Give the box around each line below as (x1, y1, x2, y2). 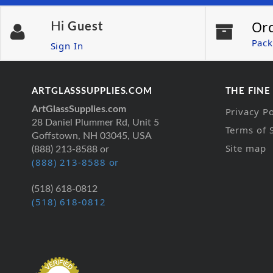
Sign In (50, 39, 83, 52)
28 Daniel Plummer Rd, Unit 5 (32, 117, 159, 127)
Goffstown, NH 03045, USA (32, 130, 152, 141)
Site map (225, 141, 266, 154)
